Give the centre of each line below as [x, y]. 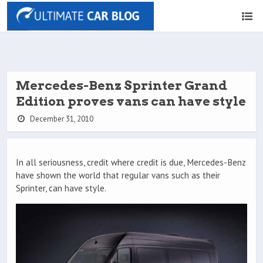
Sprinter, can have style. [61, 188]
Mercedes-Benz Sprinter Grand [122, 85]
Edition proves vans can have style [131, 101]
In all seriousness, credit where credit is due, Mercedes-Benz [131, 163]
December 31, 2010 [60, 119]
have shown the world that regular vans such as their [118, 176]
